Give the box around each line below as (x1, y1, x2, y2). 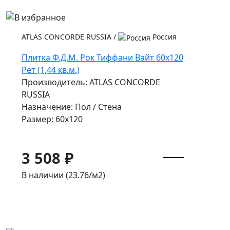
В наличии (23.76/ (22, 169, 92, 181)
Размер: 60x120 (22, 113, 83, 125)
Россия (150, 32, 177, 42)
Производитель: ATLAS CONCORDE (22, 76, 160, 88)
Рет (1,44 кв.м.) (22, 64, 80, 75)
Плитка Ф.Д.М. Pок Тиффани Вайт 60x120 (22, 51, 183, 63)
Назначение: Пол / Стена (22, 101, 122, 112)
